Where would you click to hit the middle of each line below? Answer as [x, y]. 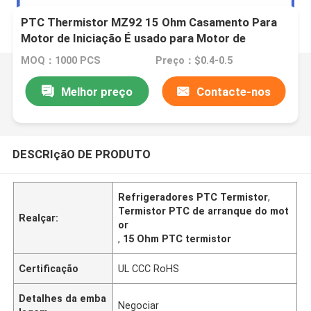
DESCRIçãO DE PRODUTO [81, 154]
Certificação [49, 268]
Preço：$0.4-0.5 [194, 61]
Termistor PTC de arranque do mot [204, 211]
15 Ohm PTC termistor [177, 238]
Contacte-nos [234, 91]
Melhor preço [96, 91]
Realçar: [39, 218]
